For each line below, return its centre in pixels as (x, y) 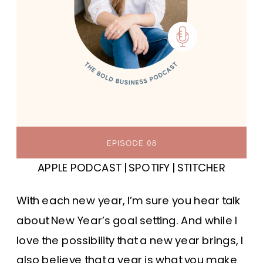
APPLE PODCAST (79, 168)
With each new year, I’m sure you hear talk (129, 201)
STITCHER (201, 168)
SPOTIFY (149, 168)
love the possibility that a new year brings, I (130, 240)
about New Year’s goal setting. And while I (127, 221)
